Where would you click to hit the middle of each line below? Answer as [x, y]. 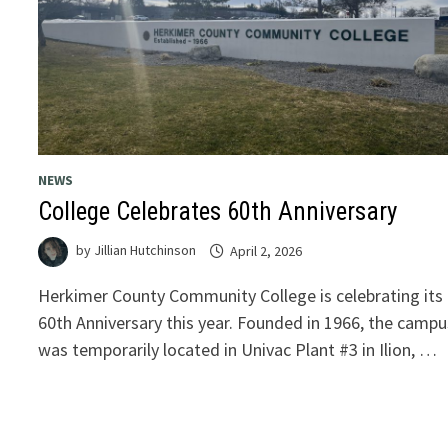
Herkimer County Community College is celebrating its [241, 296]
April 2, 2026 [266, 250]
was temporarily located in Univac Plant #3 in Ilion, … [238, 350]
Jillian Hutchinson [145, 250]
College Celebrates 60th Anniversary [218, 212]
